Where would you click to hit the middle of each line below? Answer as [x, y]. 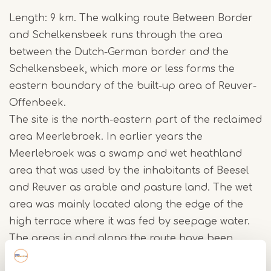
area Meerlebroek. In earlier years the [106, 137]
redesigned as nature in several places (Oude [122, 256]
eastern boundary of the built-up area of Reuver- [133, 86]
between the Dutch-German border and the [119, 52]
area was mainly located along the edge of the [126, 205]
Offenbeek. [38, 103]
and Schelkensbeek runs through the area [116, 35]
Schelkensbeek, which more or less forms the [122, 69]
